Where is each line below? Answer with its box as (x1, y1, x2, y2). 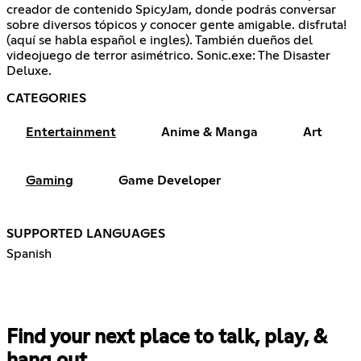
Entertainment (26, 126, 116, 139)
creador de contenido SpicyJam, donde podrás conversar (6, 3, 336, 17)
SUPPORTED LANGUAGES (6, 227, 165, 241)
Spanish (6, 247, 52, 261)
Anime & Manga (161, 126, 258, 139)
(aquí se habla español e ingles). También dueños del (6, 34, 313, 48)
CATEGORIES (6, 92, 86, 106)
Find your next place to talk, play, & (6, 328, 326, 348)
